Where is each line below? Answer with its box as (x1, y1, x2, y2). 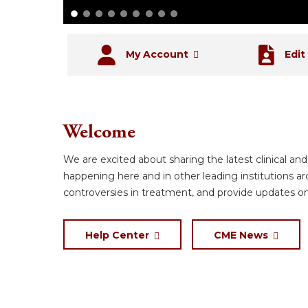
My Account (126, 48, 189, 60)
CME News (214, 228, 268, 241)
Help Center (85, 228, 149, 241)
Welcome (63, 120, 135, 144)
